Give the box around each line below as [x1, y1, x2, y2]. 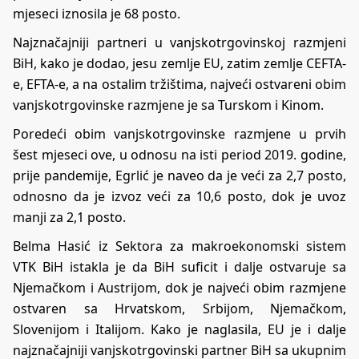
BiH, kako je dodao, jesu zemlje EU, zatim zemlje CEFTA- [13, 54, 346, 73]
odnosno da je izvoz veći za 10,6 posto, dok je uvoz [13, 188, 346, 206]
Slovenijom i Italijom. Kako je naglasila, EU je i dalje [13, 321, 346, 339]
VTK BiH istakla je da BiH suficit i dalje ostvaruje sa [13, 258, 346, 276]
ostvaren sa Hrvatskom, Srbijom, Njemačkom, [13, 300, 346, 318]
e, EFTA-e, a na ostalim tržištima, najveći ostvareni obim [13, 75, 346, 94]
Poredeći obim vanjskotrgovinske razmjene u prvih [13, 125, 346, 143]
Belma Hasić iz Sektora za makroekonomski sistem [13, 237, 346, 256]
